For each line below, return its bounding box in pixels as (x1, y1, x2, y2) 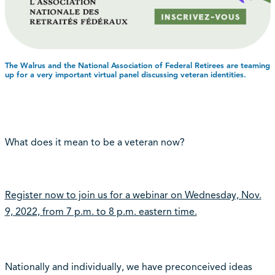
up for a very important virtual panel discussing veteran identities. (4, 70, 246, 80)
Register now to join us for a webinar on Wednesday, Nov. (4, 189, 261, 202)
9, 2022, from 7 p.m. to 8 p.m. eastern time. (4, 206, 197, 219)
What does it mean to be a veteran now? (4, 136, 185, 149)
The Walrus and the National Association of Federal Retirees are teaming (4, 61, 270, 71)
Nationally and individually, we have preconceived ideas (4, 261, 252, 274)
